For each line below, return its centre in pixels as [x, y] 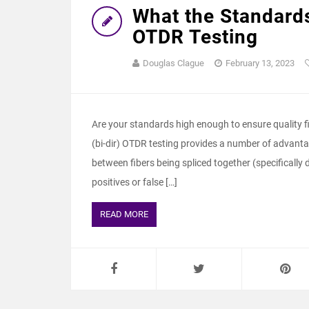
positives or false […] [134, 182]
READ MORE [124, 214]
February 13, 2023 [260, 63]
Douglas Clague [173, 63]
